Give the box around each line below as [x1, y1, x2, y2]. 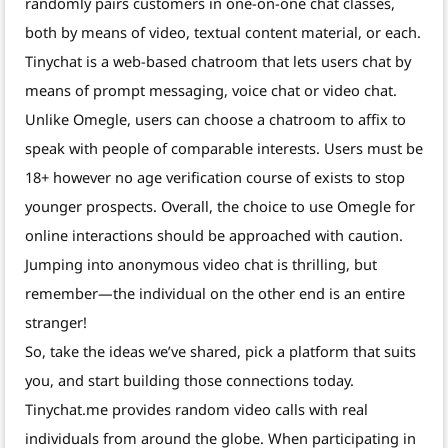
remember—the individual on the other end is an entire [25, 283, 405, 304]
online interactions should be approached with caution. [25, 225, 403, 246]
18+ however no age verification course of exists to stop [25, 167, 405, 188]
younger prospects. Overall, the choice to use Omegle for [25, 196, 415, 217]
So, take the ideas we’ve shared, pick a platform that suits [25, 341, 416, 362]
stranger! [25, 312, 87, 333]
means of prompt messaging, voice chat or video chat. [25, 80, 397, 101]
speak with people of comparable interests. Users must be [25, 138, 423, 159]
